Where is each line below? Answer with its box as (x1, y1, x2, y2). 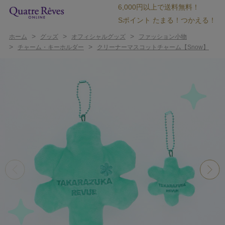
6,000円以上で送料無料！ (118, 3, 200, 11)
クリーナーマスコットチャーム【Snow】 (96, 44, 209, 51)
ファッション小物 (138, 33, 187, 40)
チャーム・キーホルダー (17, 44, 84, 51)
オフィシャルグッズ (71, 33, 126, 40)
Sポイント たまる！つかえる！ (118, 16, 216, 24)
